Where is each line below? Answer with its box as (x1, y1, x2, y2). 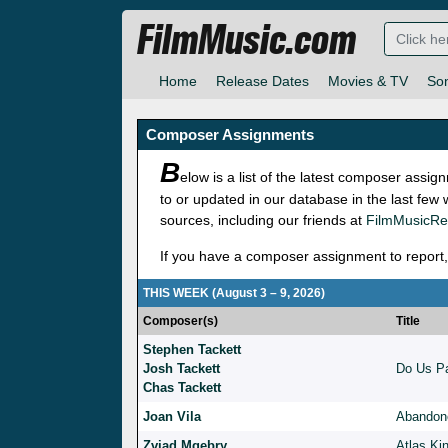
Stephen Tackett (143, 342, 241, 358)
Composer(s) (143, 314, 218, 329)
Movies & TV (328, 73, 408, 90)
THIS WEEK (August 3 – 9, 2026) (143, 286, 325, 301)
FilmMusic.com (137, 16, 356, 66)
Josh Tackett (143, 361, 220, 377)
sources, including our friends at (160, 212, 366, 229)
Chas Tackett (143, 380, 221, 396)
